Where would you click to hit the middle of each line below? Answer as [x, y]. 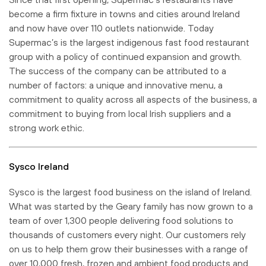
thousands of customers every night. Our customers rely [127, 234]
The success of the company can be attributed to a [118, 70]
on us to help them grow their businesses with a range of [129, 248]
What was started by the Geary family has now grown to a [131, 206]
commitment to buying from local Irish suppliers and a [120, 113]
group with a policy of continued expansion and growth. [125, 56]
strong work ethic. [47, 127]
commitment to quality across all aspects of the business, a [133, 99]
